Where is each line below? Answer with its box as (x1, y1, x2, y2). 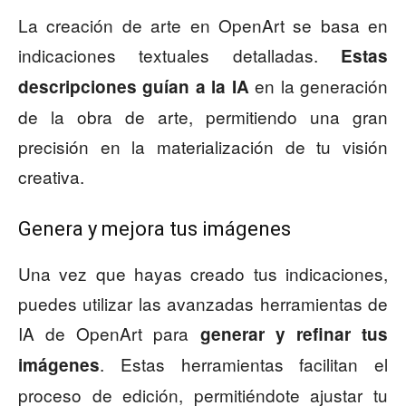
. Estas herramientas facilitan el (100, 352, 388, 377)
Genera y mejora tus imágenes (18, 217, 291, 241)
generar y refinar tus (199, 322, 389, 347)
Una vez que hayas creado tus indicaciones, (18, 261, 388, 286)
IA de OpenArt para (18, 321, 200, 346)
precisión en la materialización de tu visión (18, 134, 388, 159)
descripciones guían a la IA (18, 74, 249, 100)
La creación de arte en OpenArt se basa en (18, 13, 388, 38)
